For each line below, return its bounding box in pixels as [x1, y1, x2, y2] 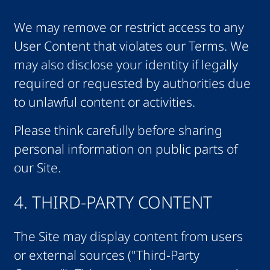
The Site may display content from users [13, 228, 243, 245]
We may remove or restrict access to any [13, 18, 244, 36]
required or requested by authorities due [13, 74, 251, 92]
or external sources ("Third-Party [13, 246, 199, 264]
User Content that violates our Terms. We [13, 37, 249, 54]
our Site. [13, 159, 61, 177]
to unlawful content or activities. [13, 93, 195, 110]
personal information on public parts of [13, 140, 237, 158]
